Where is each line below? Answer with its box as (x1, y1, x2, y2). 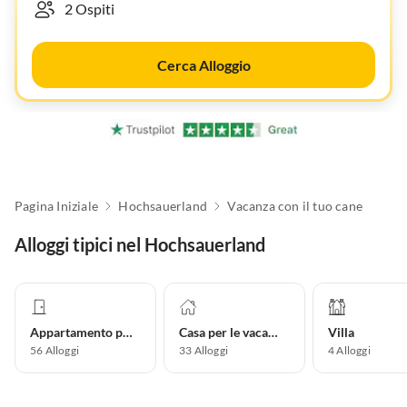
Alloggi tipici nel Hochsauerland (15, 233, 265, 256)
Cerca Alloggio (156, 56, 251, 74)
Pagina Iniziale (15, 198, 98, 214)
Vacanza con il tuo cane (227, 198, 362, 214)
